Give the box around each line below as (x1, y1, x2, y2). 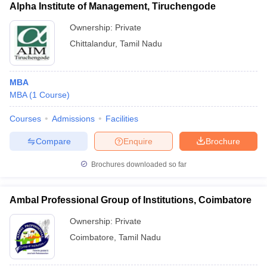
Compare (35, 136, 71, 146)
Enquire (123, 136, 153, 146)
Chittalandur (70, 39, 115, 48)
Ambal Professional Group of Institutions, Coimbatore (10, 195, 252, 205)
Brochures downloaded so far (89, 160, 187, 169)
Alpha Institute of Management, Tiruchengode (10, 1, 216, 11)
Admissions (52, 114, 95, 123)
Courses (10, 114, 41, 123)
